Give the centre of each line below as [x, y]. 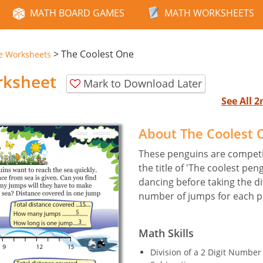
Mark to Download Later [143, 83]
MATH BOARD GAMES [77, 13]
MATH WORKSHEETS [209, 13]
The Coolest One [97, 54]
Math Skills [166, 233]
